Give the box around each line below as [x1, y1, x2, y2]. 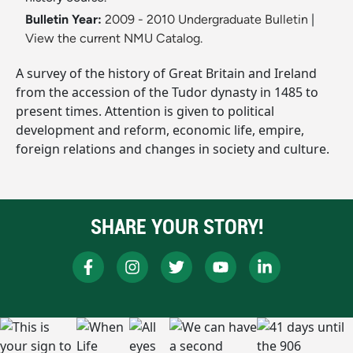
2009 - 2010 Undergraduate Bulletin [105, 12, 308, 28]
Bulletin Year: [25, 12, 102, 28]
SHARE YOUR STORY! [90, 213, 263, 241]
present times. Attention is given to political [16, 102, 274, 121]
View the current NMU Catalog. [25, 31, 203, 46]
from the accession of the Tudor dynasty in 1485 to [16, 84, 318, 102]
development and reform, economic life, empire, [16, 121, 304, 139]
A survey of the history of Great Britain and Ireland [16, 65, 317, 83]
